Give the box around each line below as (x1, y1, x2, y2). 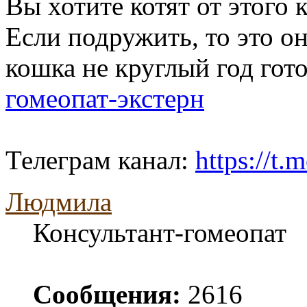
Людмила (5, 186, 112, 217)
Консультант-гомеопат (33, 217, 286, 247)
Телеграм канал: (5, 145, 195, 175)
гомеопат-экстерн (5, 83, 204, 113)
